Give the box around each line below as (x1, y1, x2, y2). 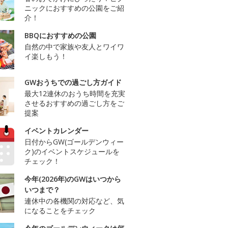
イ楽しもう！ (24, 51, 67, 61)
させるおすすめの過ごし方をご (24, 98, 124, 108)
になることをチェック (24, 205, 96, 215)
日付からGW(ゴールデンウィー (24, 136, 124, 147)
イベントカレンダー (24, 125, 89, 135)
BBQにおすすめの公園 (24, 30, 96, 40)
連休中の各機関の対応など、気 (24, 195, 124, 206)
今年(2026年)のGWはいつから (24, 174, 121, 184)
